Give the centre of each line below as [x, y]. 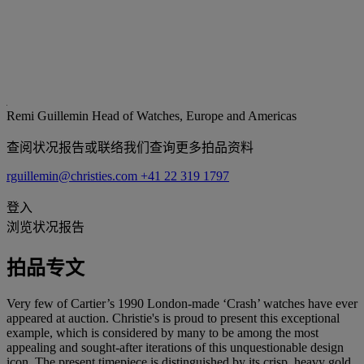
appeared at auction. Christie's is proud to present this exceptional [173, 318]
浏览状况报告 [45, 227]
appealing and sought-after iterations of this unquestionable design [175, 347]
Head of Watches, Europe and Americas [194, 115]
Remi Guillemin [49, 115]
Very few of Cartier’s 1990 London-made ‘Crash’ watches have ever [182, 303]
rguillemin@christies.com [74, 175]
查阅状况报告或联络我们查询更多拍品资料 [130, 147]
